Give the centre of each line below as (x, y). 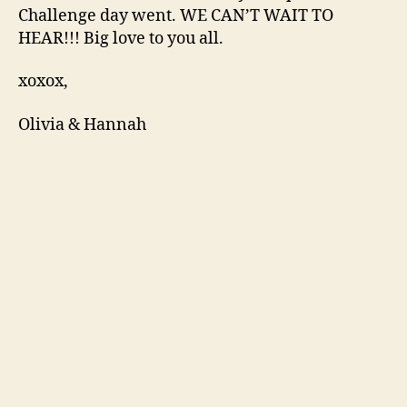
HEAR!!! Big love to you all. (121, 38)
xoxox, (43, 82)
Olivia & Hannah (82, 124)
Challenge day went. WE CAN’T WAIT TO (176, 15)
